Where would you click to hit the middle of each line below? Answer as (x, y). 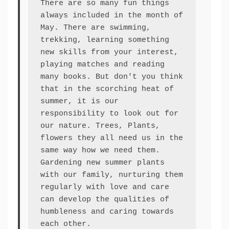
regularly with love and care (105, 188)
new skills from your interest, (109, 53)
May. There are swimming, (96, 28)
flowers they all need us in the (112, 139)
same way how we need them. (100, 151)
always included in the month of (112, 16)
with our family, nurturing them (112, 175)
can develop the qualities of (105, 200)
